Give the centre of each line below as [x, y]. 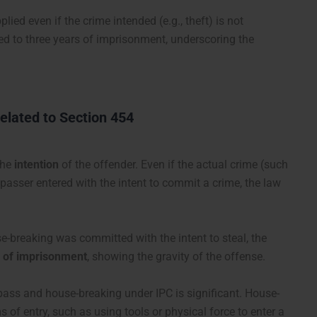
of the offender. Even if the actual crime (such [173, 164]
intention [36, 164]
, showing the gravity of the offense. [176, 256]
